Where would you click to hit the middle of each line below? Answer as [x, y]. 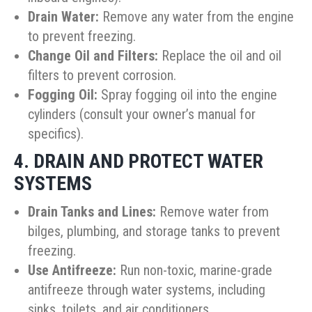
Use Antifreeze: [72, 271]
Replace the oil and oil [220, 56]
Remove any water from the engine [196, 17]
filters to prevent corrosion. [102, 76]
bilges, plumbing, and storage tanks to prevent [154, 232]
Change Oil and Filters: [93, 56]
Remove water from [212, 212]
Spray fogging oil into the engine [187, 95]
